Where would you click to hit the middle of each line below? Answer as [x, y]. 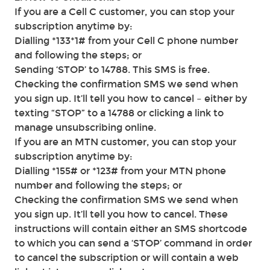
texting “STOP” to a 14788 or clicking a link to [119, 113]
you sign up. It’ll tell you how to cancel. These [121, 214]
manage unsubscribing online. [85, 127]
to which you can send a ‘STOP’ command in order [133, 243]
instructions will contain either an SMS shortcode [131, 229]
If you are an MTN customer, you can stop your [125, 142]
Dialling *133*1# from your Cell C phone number [126, 41]
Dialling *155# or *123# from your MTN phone [120, 171]
